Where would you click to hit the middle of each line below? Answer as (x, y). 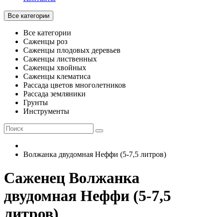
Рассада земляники (54, 94)
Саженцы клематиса (57, 76)
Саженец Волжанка (72, 178)
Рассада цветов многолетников (75, 85)
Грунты (36, 102)
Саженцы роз (45, 41)
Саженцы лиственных (60, 59)
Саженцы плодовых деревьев (72, 50)
